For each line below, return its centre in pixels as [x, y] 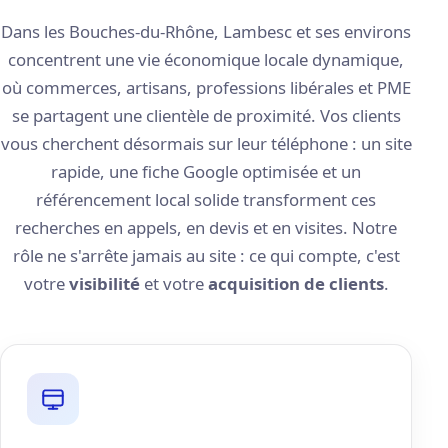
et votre [173, 283]
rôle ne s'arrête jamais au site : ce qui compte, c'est [206, 255]
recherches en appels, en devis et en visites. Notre [206, 227]
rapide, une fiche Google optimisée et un [206, 171]
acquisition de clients [295, 283]
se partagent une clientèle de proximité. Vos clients [206, 115]
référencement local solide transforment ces [206, 199]
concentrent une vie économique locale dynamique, [206, 59]
